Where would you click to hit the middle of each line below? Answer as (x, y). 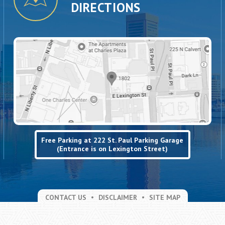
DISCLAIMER (118, 197)
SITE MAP (164, 197)
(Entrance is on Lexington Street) (113, 148)
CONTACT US (66, 197)
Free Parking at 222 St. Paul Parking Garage (113, 140)
